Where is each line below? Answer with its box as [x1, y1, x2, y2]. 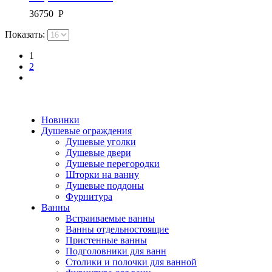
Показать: [5, 29, 47, 39]
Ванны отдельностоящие [66, 223, 169, 234]
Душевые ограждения [41, 125, 132, 136]
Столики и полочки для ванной [66, 256, 197, 267]
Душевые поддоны [66, 180, 144, 191]
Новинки [41, 114, 80, 125]
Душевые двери [66, 147, 131, 158]
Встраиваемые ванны [66, 212, 155, 223]
